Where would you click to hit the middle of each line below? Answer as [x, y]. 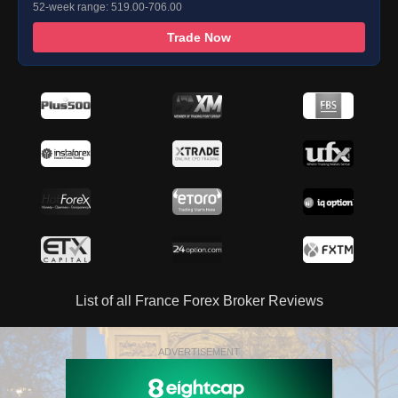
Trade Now [199, 37]
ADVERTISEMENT [199, 351]
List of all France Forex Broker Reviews [199, 300]
